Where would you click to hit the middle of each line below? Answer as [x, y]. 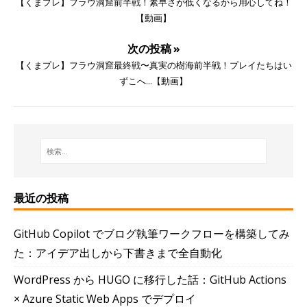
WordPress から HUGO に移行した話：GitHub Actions [150, 280]
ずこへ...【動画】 [153, 81]
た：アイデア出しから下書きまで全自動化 [118, 253]
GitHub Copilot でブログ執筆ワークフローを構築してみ [152, 234]
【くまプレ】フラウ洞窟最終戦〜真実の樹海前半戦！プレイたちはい [153, 65]
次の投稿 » [153, 49]
